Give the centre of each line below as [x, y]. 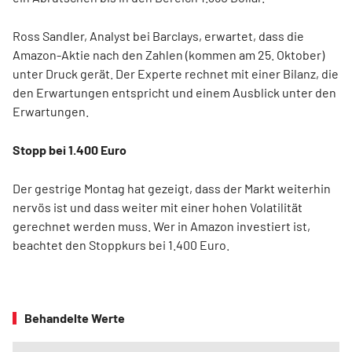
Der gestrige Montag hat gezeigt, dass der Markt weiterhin [172, 188]
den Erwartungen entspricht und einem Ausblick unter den [174, 92]
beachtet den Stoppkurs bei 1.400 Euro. [121, 244]
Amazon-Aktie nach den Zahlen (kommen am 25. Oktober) [169, 54]
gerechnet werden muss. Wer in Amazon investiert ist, [161, 225]
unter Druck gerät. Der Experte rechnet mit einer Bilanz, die [176, 73]
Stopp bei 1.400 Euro [70, 149]
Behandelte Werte [75, 317]
